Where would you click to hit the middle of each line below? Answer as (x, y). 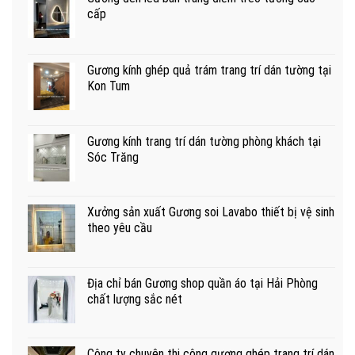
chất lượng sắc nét (134, 299)
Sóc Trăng (113, 157)
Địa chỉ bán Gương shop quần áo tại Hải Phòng (202, 283)
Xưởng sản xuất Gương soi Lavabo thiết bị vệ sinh (210, 212)
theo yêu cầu (119, 228)
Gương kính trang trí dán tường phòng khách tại (204, 141)
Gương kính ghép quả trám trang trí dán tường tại (209, 70)
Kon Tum (108, 86)
